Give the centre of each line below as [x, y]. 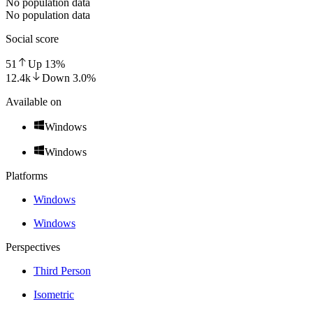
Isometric [54, 294]
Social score [32, 38]
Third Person [62, 270]
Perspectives [33, 247]
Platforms [27, 175]
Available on [34, 101]
